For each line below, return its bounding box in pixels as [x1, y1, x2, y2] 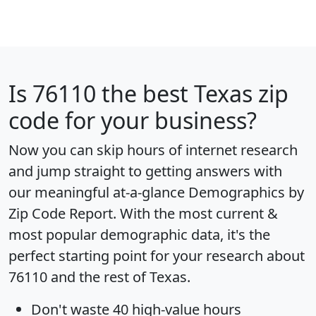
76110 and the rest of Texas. [8, 267, 190, 286]
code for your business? [8, 104, 257, 135]
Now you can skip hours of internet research [8, 140, 298, 159]
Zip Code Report [8, 203, 113, 223]
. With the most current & [113, 203, 278, 223]
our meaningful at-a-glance [8, 182, 188, 202]
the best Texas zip [96, 78, 288, 109]
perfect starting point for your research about [8, 245, 305, 265]
